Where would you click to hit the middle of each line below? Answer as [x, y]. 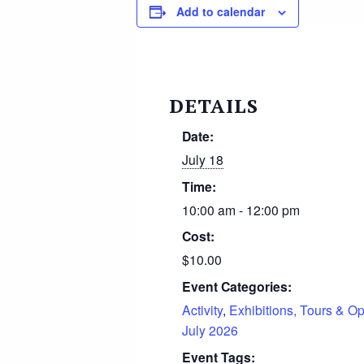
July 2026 [210, 330]
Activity [203, 310]
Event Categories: [237, 287]
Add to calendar [221, 12]
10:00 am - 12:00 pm [241, 209]
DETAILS [214, 105]
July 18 [203, 159]
